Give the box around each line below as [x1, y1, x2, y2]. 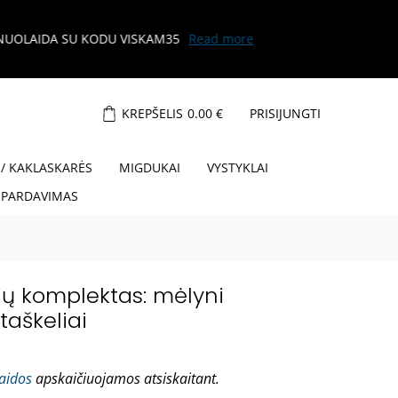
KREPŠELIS [122, 105, 183, 122]
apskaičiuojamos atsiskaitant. [32, 369, 219, 389]
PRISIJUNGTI [250, 105, 321, 122]
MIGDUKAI [118, 159, 180, 176]
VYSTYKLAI [206, 159, 268, 176]
